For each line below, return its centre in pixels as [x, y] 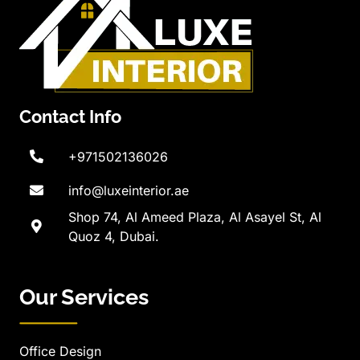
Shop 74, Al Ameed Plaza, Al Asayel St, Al [194, 217]
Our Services [84, 297]
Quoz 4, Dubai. [113, 237]
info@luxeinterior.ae [128, 191]
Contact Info [70, 117]
